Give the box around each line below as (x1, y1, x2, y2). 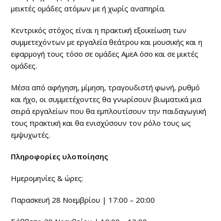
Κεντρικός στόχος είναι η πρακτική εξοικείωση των (11, 25, 187, 35)
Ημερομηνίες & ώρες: (11, 173, 84, 183)
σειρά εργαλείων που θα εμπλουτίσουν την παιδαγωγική (11, 106, 207, 116)
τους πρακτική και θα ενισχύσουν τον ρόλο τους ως (11, 117, 191, 128)
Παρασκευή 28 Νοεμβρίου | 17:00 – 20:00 (11, 194, 155, 205)
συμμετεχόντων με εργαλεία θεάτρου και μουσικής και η (11, 37, 203, 47)
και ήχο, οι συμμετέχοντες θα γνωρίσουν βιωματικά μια (11, 94, 202, 104)
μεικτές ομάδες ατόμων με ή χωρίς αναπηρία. (11, 3, 166, 13)
